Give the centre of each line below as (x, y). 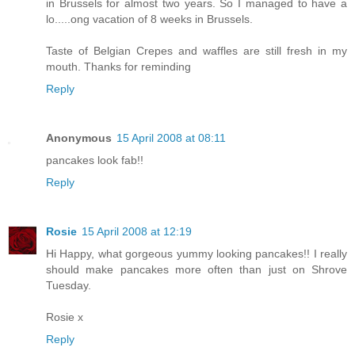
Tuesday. (69, 286)
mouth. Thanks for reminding (118, 67)
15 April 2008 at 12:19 (137, 232)
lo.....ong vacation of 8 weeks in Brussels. (149, 19)
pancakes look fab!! (95, 160)
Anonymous (79, 138)
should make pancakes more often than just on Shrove (197, 270)
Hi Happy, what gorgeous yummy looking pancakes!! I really (197, 254)
